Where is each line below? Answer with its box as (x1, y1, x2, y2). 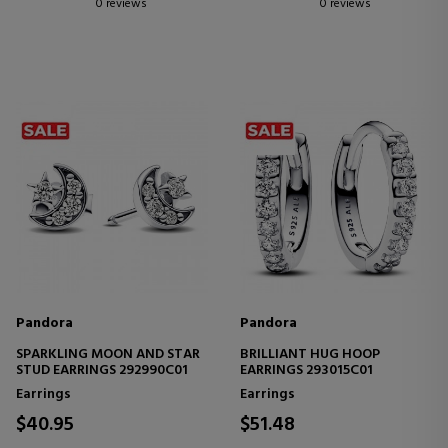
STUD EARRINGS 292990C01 (16, 358, 188, 382)
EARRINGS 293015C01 (240, 358, 373, 382)
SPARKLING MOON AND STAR (16, 342, 200, 366)
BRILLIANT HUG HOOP (240, 342, 380, 366)
